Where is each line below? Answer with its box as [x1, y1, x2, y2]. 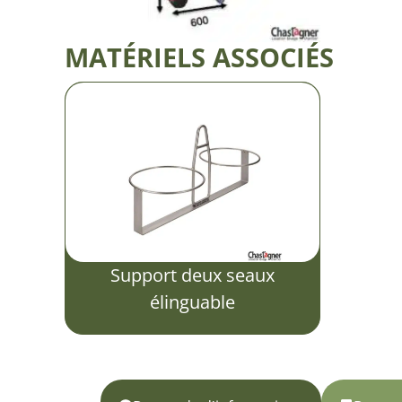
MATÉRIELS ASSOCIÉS [65, 39, 334, 74]
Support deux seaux [110, 262, 275, 287]
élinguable [150, 289, 235, 314]
